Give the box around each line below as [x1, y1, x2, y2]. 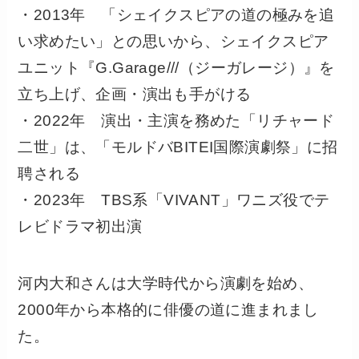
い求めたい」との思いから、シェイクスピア [18, 33, 329, 50]
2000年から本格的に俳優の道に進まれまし [18, 301, 319, 319]
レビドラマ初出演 [18, 218, 143, 236]
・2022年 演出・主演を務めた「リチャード [18, 112, 335, 130]
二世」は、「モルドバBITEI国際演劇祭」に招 [18, 139, 338, 156]
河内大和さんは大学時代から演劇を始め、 [18, 275, 314, 292]
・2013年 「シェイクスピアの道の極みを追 [18, 6, 335, 24]
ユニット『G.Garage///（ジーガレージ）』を [18, 59, 335, 77]
